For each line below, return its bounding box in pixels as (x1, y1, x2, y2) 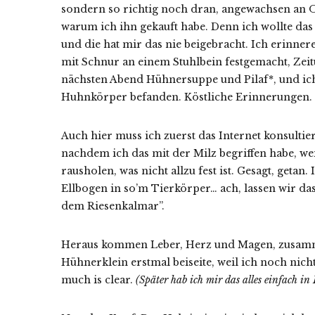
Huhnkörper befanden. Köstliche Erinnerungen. (61, 90, 312, 103)
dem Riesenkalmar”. (61, 199, 165, 212)
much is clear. (61, 273, 136, 286)
